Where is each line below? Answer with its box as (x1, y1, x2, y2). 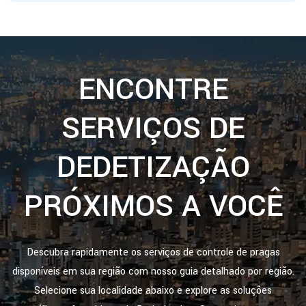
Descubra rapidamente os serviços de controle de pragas (26, 245, 280, 260)
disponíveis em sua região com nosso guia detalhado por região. (12, 264, 294, 279)
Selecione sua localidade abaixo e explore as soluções (34, 283, 272, 298)
